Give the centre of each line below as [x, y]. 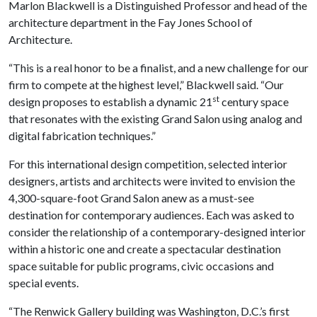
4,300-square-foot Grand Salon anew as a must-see [131, 198]
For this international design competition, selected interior [148, 164]
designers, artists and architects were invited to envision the [152, 181]
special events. [44, 283]
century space [254, 102]
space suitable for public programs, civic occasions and [141, 266]
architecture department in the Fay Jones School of [131, 22]
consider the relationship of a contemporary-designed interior [157, 232]
